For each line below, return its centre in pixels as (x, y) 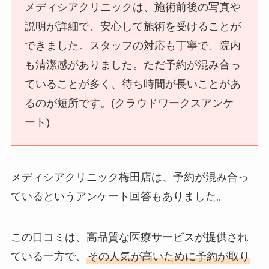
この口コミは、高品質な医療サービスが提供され (129, 237)
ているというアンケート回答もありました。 (122, 196)
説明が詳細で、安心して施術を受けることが (133, 26)
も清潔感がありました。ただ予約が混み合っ (133, 65)
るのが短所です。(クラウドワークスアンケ (129, 103)
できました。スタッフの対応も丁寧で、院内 (133, 45)
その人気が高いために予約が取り (168, 256)
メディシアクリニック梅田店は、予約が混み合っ (129, 177)
